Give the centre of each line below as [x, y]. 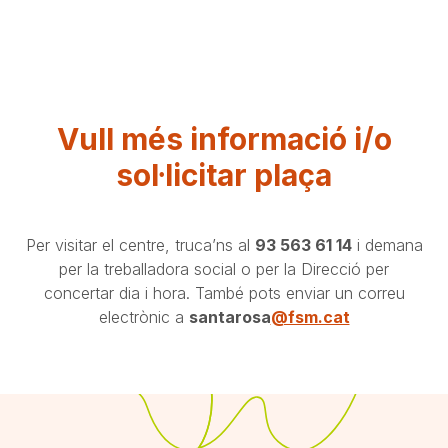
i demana [387, 244]
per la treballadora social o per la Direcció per [224, 268]
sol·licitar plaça [224, 174]
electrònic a [143, 316]
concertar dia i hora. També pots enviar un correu [224, 292]
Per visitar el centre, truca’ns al [140, 244]
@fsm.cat [310, 316]
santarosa [229, 316]
